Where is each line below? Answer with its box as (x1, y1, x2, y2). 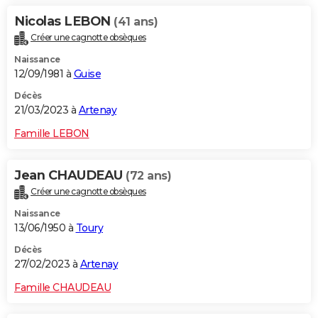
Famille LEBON (14, 127, 89, 141)
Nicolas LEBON (14, 13, 114, 30)
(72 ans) (126, 169, 171, 183)
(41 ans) (114, 15, 158, 29)
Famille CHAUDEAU (14, 281, 111, 295)
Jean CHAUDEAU (14, 168, 126, 184)
